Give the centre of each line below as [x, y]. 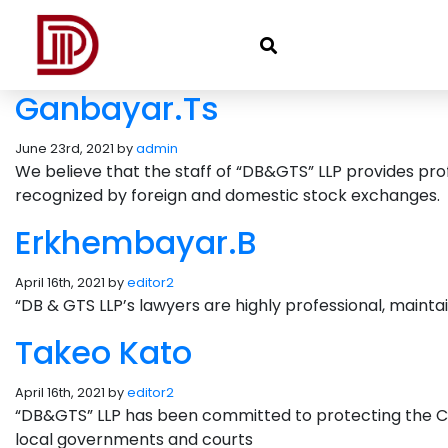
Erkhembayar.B [136, 242]
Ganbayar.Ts [117, 108]
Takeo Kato [103, 352]
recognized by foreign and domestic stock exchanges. [227, 195]
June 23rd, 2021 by [75, 148]
